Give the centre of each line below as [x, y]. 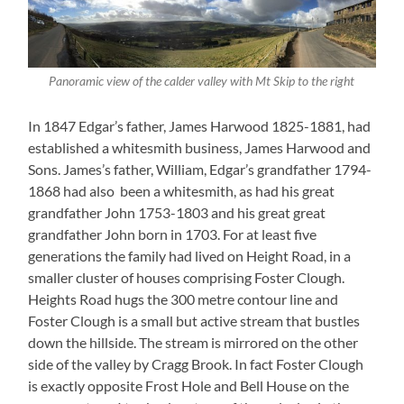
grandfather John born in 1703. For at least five [173, 234]
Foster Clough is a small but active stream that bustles [194, 320]
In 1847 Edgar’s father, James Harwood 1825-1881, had [200, 125]
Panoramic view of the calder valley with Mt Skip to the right [202, 81]
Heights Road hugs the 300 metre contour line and [184, 298]
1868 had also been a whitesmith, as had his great [182, 190]
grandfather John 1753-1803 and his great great [177, 212]
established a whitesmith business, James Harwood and [200, 147]
